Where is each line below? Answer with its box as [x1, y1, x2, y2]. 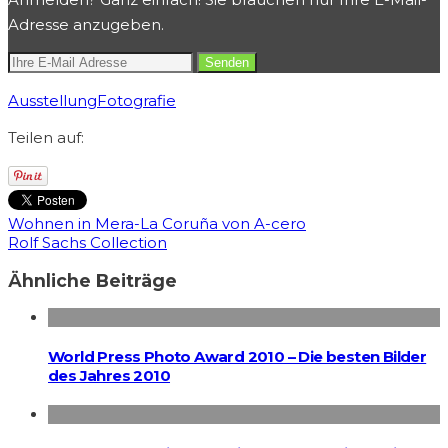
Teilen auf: [8, 128, 84, 148]
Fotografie [97, 91, 176, 111]
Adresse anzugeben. [8, 15, 164, 35]
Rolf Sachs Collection [8, 233, 167, 253]
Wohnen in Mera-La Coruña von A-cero [8, 214, 306, 234]
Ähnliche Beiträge [8, 269, 177, 291]
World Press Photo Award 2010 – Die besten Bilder [48, 347, 427, 367]
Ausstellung [8, 91, 97, 111]
